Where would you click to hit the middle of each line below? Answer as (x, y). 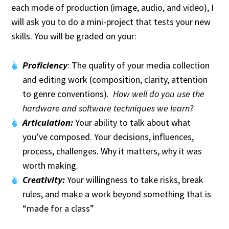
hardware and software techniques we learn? (108, 108)
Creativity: (44, 179)
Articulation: (48, 122)
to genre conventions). (68, 94)
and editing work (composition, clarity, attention (115, 79)
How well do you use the (159, 94)
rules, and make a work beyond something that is (117, 194)
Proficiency (45, 65)
